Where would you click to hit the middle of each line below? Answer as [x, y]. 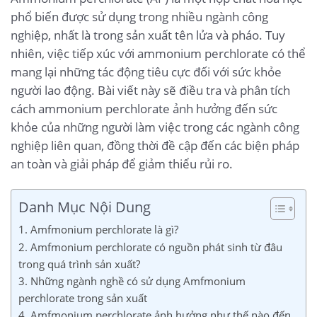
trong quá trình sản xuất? [79, 264]
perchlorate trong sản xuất [83, 298]
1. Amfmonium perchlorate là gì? [98, 229]
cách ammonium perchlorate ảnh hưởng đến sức [144, 108]
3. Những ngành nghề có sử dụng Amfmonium [132, 281]
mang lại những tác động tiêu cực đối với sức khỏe [146, 71]
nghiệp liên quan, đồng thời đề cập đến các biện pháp [155, 145]
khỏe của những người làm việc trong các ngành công [155, 127]
